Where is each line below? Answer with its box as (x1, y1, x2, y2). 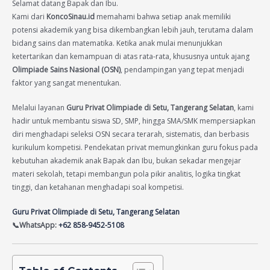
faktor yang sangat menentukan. (12, 77, 121, 88)
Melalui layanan (12, 102, 66, 113)
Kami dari (12, 11, 46, 22)
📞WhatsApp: (12, 220, 58, 231)
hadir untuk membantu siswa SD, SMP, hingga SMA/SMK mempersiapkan (12, 115, 256, 126)
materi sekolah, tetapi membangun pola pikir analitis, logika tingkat (12, 168, 240, 179)
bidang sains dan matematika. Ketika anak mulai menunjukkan (12, 37, 222, 48)
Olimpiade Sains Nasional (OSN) (12, 64, 121, 75)
